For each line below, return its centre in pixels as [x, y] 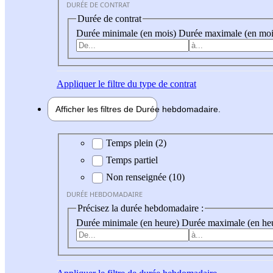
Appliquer [76, 83]
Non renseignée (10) [145, 177]
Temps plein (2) [136, 143]
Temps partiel [132, 160]
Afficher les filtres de [96, 109]
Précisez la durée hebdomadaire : [140, 208]
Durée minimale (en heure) [129, 222]
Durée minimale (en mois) [127, 33]
